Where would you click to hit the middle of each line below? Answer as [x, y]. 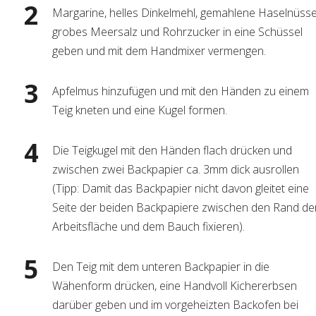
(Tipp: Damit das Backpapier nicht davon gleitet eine [181, 188]
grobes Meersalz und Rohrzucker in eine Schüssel [177, 32]
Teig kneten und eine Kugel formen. [140, 110]
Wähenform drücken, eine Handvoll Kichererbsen [175, 286]
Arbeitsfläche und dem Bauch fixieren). [148, 226]
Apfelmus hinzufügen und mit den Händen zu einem [181, 91]
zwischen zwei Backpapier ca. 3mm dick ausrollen [176, 169]
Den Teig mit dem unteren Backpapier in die [161, 267]
